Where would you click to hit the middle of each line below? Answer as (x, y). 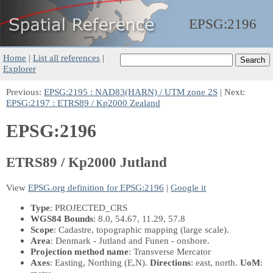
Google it (188, 187)
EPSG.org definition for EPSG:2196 (96, 187)
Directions (170, 262)
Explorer (19, 69)
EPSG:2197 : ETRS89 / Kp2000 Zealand (83, 103)
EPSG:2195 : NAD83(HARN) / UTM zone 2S (131, 92)
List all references (66, 58)
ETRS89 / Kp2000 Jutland (87, 162)
